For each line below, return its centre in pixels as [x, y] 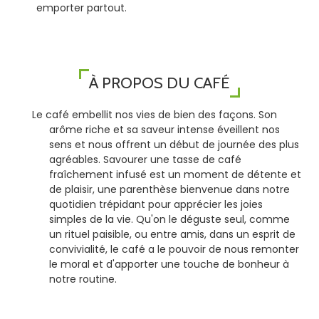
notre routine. [83, 279]
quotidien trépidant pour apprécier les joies [156, 204]
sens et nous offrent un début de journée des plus [174, 144]
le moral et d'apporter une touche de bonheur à [169, 264]
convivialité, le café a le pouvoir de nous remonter [174, 249]
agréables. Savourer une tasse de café [145, 159]
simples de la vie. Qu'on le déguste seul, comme [169, 219]
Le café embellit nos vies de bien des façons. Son [154, 114]
